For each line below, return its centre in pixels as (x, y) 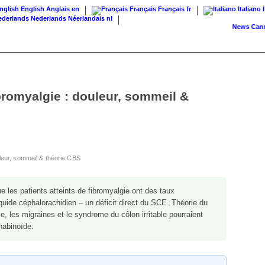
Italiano (249, 9)
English (33, 9)
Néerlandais (86, 18)
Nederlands (49, 18)
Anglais (58, 9)
